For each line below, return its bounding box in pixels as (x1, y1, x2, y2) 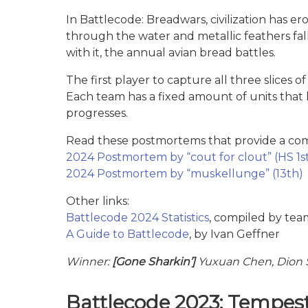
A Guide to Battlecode (66, 227, 189, 241)
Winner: (66, 254, 112, 268)
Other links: (66, 194, 129, 208)
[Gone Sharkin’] (112, 254, 195, 268)
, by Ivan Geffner (189, 227, 280, 241)
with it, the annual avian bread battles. (66, 45, 276, 59)
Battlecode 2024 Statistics (66, 210, 209, 224)
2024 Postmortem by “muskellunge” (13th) (66, 166, 303, 180)
